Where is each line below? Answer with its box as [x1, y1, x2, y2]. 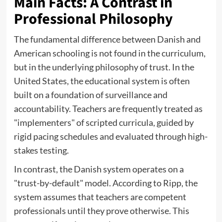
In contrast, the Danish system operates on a [13, 164, 184, 175]
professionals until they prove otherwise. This [13, 205, 189, 217]
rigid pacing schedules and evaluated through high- [13, 131, 208, 142]
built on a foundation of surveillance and [13, 89, 167, 101]
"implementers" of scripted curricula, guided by [13, 117, 194, 128]
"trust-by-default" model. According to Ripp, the [13, 177, 198, 189]
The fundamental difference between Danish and [13, 34, 201, 45]
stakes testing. [13, 145, 69, 156]
